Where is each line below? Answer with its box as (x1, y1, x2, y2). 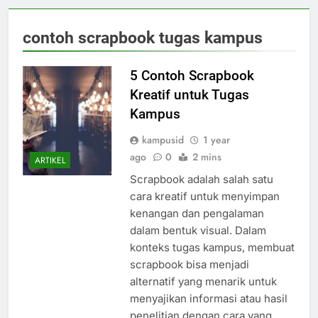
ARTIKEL (35, 153, 65, 167)
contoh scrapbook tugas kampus (23, 28, 263, 48)
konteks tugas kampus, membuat (129, 241, 295, 255)
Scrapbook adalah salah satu (129, 172, 273, 187)
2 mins (192, 150, 221, 165)
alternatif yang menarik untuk (129, 275, 277, 289)
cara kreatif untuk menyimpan (129, 190, 280, 204)
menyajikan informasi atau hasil (129, 292, 287, 306)
